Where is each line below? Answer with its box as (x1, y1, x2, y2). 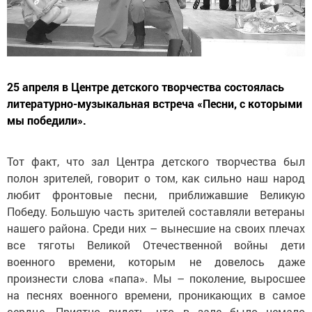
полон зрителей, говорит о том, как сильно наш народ (7, 170, 305, 185)
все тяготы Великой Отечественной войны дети (7, 237, 305, 252)
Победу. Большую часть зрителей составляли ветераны (7, 203, 305, 219)
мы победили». (7, 112, 86, 127)
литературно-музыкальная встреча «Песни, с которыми (7, 95, 302, 111)
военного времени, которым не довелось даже (7, 253, 305, 269)
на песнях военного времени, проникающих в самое (7, 287, 305, 302)
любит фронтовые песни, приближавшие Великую (7, 187, 305, 202)
